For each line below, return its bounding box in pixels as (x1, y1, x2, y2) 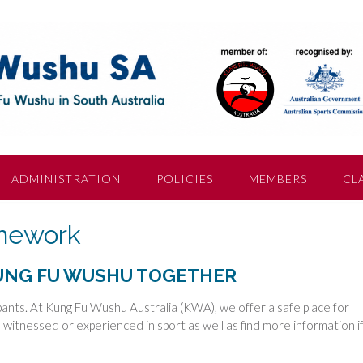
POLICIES (156, 172, 213, 186)
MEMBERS (249, 172, 307, 186)
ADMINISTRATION (11, 172, 121, 186)
